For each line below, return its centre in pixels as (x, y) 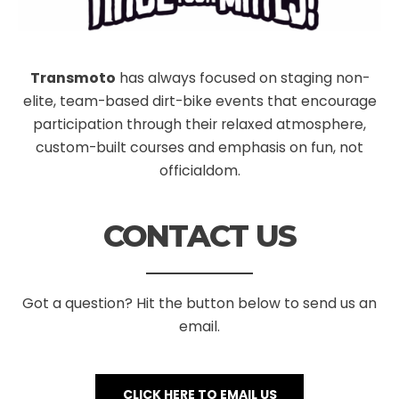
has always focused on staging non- (242, 78)
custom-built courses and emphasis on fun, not (199, 148)
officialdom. (199, 171)
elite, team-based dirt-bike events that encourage (199, 102)
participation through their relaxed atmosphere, (199, 125)
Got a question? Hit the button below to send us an (199, 304)
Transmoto (73, 78)
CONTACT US (199, 236)
